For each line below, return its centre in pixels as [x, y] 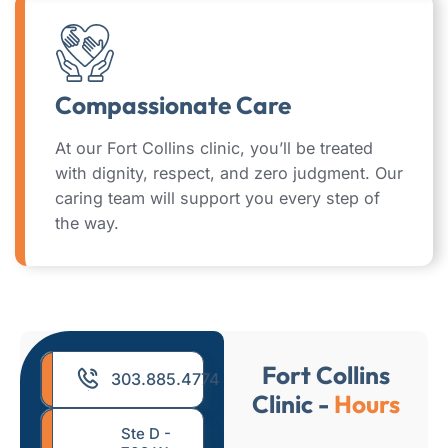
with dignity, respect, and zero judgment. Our [229, 172]
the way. [87, 222]
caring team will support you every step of [217, 197]
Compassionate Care [173, 104]
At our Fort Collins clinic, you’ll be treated [214, 147]
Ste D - [146, 433]
